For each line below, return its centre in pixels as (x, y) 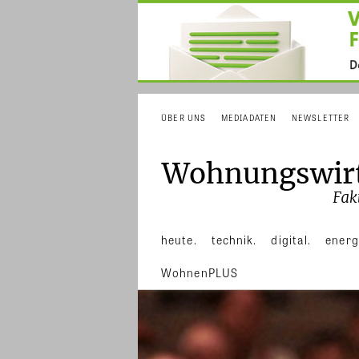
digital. (291, 240)
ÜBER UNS (184, 118)
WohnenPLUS (200, 272)
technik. (234, 240)
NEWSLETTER (321, 118)
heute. (179, 240)
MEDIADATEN (249, 118)
